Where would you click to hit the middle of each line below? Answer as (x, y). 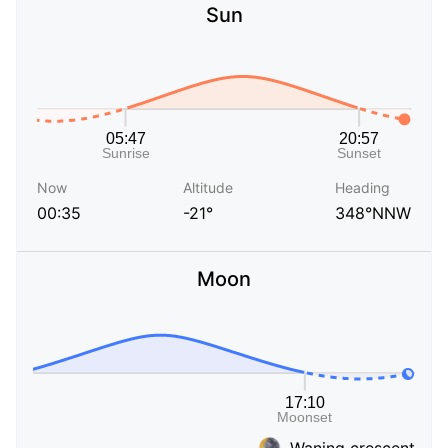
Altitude (208, 188)
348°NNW (373, 213)
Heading (362, 188)
